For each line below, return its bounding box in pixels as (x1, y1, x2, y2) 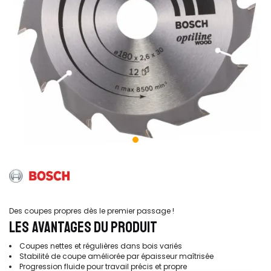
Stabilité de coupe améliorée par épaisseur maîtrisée (19, 250, 214, 261)
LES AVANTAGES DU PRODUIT (9, 218, 157, 237)
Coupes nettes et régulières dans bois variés (19, 240, 182, 251)
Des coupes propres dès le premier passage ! (9, 206, 174, 216)
